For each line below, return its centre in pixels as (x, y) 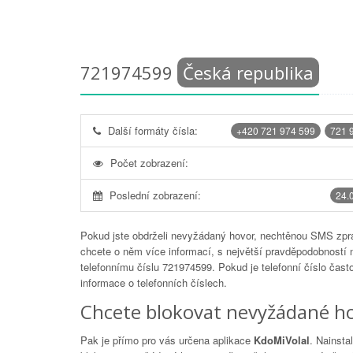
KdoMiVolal (282, 340)
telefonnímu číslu (121, 267)
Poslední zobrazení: (155, 195)
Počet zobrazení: (149, 163)
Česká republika (248, 72)
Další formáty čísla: (153, 130)
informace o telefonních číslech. (154, 282)
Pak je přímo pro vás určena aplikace (167, 340)
